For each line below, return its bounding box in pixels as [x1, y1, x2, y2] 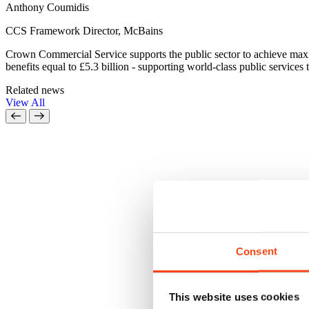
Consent [236, 245, 277, 257]
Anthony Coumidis [6, 1, 89, 14]
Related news [6, 84, 64, 97]
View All [6, 97, 45, 109]
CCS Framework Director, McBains [6, 25, 163, 37]
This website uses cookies [168, 290, 299, 302]
